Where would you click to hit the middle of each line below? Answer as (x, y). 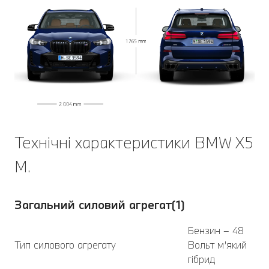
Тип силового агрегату (65, 245)
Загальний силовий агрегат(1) (100, 204)
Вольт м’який (217, 245)
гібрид (201, 259)
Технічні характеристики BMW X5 (134, 143)
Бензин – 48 (216, 231)
